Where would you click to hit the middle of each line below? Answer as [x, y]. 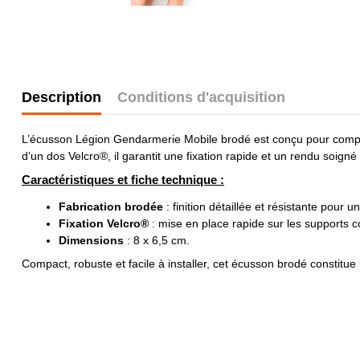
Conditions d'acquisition [201, 98]
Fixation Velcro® [104, 224]
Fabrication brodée [111, 207]
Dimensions [91, 241]
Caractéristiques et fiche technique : [123, 179]
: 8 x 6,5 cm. [157, 241]
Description [61, 98]
